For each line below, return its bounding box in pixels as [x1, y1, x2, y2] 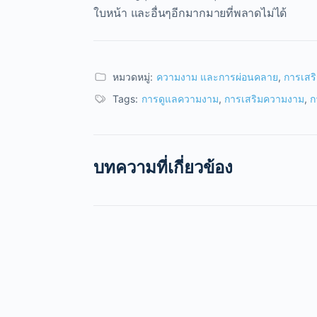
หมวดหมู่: [113, 70, 153, 83]
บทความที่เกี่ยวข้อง [93, 156, 233, 178]
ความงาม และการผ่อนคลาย [156, 70, 278, 83]
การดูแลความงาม [142, 92, 219, 105]
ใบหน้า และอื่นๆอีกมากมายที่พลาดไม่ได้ [93, 5, 287, 20]
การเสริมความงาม [224, 92, 304, 105]
